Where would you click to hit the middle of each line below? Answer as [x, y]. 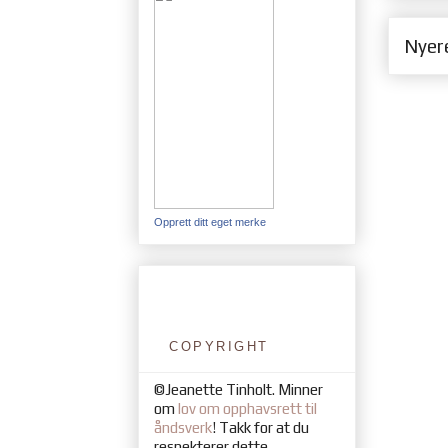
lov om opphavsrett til [247, 409]
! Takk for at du [260, 428]
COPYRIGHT [219, 347]
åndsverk [183, 428]
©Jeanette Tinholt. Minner [238, 390]
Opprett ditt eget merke [210, 222]
